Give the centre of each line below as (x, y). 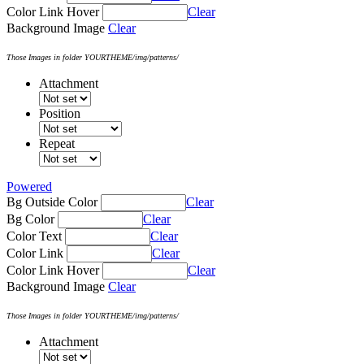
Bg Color (30, 219)
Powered (29, 186)
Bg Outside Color (52, 201)
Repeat (57, 143)
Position (60, 113)
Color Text (34, 236)
